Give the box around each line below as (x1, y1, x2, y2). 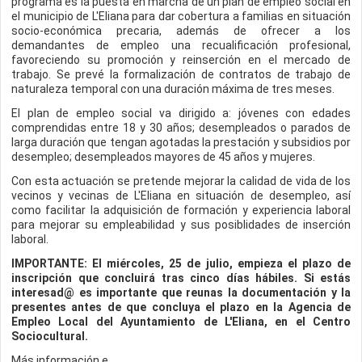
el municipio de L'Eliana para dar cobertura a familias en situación (11, 10, 351, 23)
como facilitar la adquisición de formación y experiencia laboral (11, 204, 351, 217)
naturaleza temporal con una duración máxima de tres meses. (11, 82, 335, 95)
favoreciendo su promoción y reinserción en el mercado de (11, 53, 351, 66)
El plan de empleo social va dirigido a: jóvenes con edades (11, 107, 351, 120)
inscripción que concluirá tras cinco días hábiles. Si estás (11, 271, 351, 284)
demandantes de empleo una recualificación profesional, (11, 39, 351, 52)
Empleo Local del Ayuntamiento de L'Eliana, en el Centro (11, 315, 351, 328)
